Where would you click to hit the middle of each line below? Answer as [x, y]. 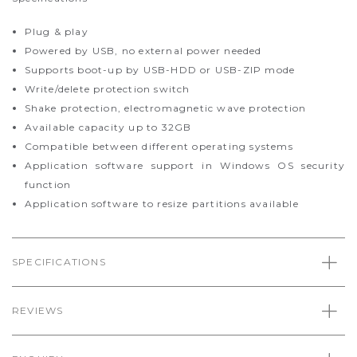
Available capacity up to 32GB [108, 127]
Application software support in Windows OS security [184, 165]
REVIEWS [38, 310]
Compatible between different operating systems [159, 146]
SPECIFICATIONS [59, 262]
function [48, 184]
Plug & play [56, 31]
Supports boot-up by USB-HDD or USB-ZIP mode [160, 70]
